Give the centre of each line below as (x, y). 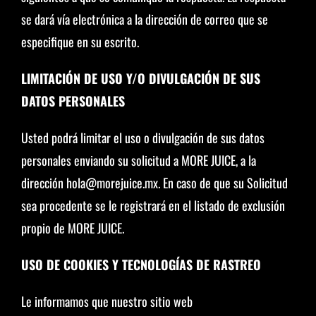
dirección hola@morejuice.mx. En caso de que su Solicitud (154, 183)
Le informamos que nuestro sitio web (107, 301)
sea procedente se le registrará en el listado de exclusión (153, 205)
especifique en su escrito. (80, 42)
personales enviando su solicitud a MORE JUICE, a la (138, 160)
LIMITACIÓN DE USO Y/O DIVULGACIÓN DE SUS (140, 78)
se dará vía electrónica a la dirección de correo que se (144, 19)
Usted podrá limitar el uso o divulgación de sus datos (142, 138)
